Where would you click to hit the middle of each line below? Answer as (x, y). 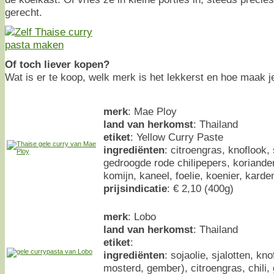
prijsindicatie (135, 188)
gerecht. (24, 12)
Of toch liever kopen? (57, 64)
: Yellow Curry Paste (177, 137)
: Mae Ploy (152, 111)
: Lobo (142, 216)
